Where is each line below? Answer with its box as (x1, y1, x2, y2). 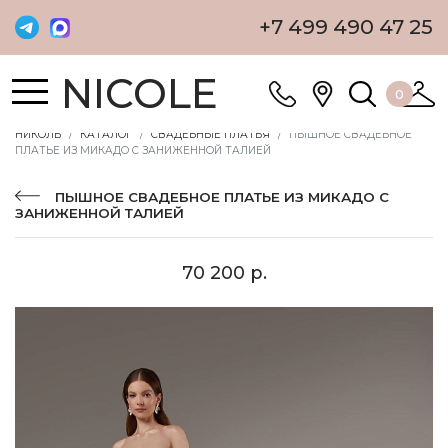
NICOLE (61, 69, 219, 118)
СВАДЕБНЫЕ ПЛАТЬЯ (151, 128, 270, 141)
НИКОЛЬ (15, 128, 61, 141)
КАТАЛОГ (80, 128, 132, 141)
